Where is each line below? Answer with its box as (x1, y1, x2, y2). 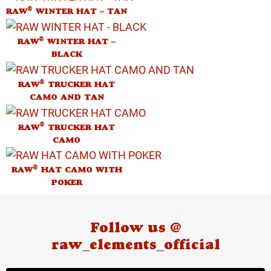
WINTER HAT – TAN (33, 6, 127, 17)
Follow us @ (90, 219, 181, 237)
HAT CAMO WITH (38, 165, 122, 175)
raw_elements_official (51, 236, 220, 253)
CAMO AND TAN (29, 91, 104, 102)
